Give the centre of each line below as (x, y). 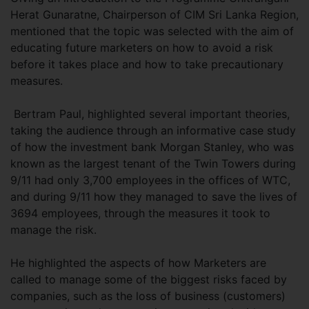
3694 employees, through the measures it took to (140, 213)
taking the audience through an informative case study (153, 130)
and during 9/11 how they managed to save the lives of (154, 197)
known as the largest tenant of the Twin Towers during (153, 163)
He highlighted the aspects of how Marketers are (138, 263)
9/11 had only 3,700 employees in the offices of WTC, (150, 180)
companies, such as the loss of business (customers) (148, 296)
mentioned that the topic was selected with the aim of (152, 31)
